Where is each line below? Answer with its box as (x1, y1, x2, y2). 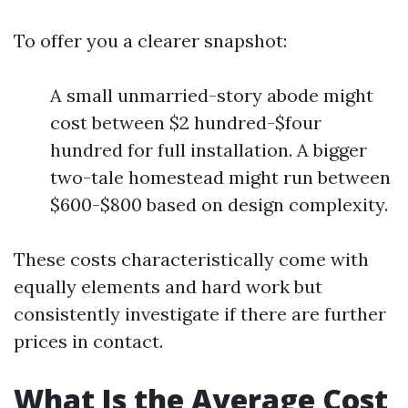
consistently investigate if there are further (14, 302, 386, 325)
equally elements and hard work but (14, 275, 322, 298)
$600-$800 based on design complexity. (50, 193, 388, 216)
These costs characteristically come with (14, 248, 369, 270)
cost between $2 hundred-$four (50, 111, 321, 134)
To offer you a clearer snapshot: (14, 29, 287, 52)
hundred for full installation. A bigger (50, 138, 367, 161)
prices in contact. (14, 330, 163, 352)
